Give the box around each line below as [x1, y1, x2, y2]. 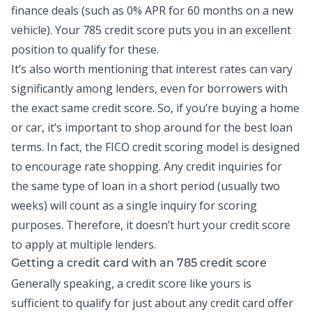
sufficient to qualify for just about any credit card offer [11, 295, 293, 311]
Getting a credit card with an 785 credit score [11, 258, 267, 270]
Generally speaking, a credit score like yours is [11, 276, 251, 291]
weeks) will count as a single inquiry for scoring [11, 198, 257, 213]
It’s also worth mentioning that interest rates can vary [11, 61, 292, 77]
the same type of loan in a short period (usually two [11, 178, 280, 194]
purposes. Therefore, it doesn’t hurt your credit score [11, 217, 290, 233]
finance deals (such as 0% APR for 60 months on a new [11, 3, 293, 18]
